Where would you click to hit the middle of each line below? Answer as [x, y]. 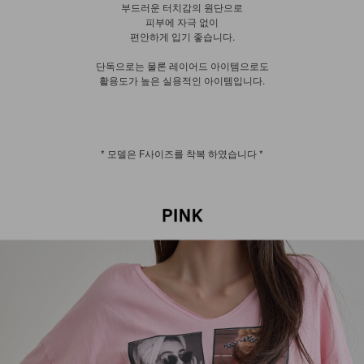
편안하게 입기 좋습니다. [182, 36]
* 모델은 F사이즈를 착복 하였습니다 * [182, 153]
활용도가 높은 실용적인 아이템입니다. [182, 80]
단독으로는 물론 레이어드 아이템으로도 [182, 65]
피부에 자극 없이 [182, 21]
